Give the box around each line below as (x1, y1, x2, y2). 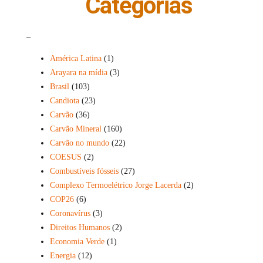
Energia (49, 251, 76, 260)
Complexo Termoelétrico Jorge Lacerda (49, 180, 181, 190)
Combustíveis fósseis (49, 166, 119, 176)
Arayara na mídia (49, 68, 107, 77)
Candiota (49, 96, 79, 105)
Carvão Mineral (49, 124, 102, 133)
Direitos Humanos (49, 222, 110, 232)
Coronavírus (49, 208, 90, 218)
